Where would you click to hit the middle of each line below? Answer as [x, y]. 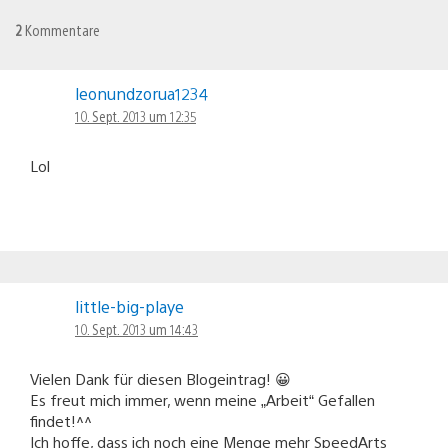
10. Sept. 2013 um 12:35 [135, 115]
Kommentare [61, 29]
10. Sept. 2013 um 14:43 [136, 328]
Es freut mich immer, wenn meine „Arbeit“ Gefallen [202, 399]
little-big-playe [129, 306]
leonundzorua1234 [141, 93]
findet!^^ [61, 420]
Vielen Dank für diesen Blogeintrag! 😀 [160, 378]
